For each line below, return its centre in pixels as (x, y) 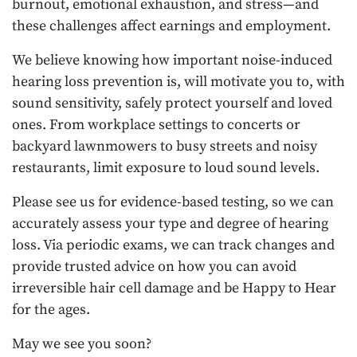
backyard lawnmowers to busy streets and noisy (165, 146)
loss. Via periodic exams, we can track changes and (173, 245)
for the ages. (51, 309)
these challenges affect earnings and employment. (171, 25)
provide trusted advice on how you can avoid (154, 266)
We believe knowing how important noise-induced (172, 60)
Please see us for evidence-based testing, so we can (173, 202)
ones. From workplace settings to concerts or (156, 124)
